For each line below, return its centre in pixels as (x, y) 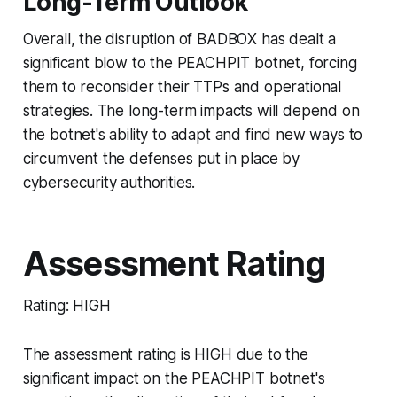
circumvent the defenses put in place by (161, 158)
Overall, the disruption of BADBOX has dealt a (179, 39)
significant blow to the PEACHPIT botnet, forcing (190, 62)
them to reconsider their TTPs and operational (182, 86)
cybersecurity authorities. (109, 182)
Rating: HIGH (66, 305)
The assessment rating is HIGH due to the (165, 354)
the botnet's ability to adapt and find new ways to (193, 134)
